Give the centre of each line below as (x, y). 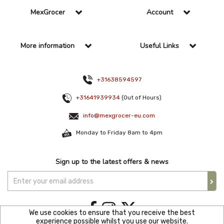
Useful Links (159, 45)
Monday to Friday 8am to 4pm (117, 133)
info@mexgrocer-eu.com (119, 116)
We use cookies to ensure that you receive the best (112, 213)
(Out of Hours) (141, 98)
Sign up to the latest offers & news (112, 162)
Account (159, 12)
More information (47, 45)
